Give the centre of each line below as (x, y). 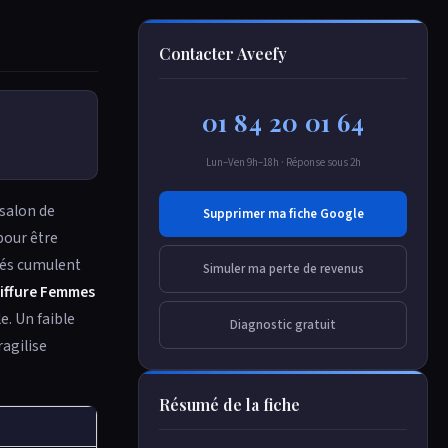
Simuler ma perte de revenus (283, 269)
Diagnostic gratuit (283, 325)
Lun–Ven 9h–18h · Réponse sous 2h (283, 162)
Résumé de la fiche (229, 404)
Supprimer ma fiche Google (283, 214)
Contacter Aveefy (223, 53)
